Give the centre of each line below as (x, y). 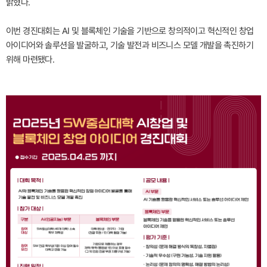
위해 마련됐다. (30, 60)
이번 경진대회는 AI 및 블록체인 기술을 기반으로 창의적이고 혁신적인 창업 (130, 31)
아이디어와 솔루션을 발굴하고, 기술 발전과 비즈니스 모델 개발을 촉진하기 (130, 45)
